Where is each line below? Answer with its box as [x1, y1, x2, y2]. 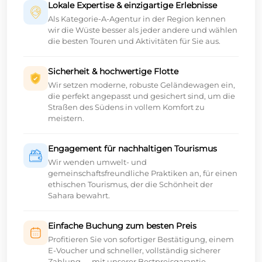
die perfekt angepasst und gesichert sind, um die [48, 91, 235, 101]
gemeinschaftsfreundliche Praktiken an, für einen [48, 168, 237, 178]
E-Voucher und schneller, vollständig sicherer [48, 246, 220, 256]
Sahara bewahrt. [48, 191, 110, 201]
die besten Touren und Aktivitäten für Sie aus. [48, 36, 220, 46]
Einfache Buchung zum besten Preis [48, 220, 196, 232]
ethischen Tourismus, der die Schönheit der [48, 180, 213, 189]
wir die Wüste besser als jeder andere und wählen [48, 25, 237, 35]
